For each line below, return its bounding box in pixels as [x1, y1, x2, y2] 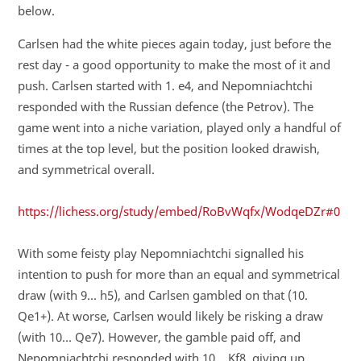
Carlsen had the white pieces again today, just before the [17, 35, 331, 52]
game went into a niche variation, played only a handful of [17, 118, 341, 135]
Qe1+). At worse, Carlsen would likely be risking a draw [17, 307, 323, 324]
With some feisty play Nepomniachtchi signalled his [17, 244, 304, 261]
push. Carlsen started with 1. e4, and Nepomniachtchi [17, 77, 313, 93]
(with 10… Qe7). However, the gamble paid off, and [17, 328, 301, 345]
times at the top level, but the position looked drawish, [17, 139, 320, 156]
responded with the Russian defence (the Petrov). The [17, 98, 313, 114]
